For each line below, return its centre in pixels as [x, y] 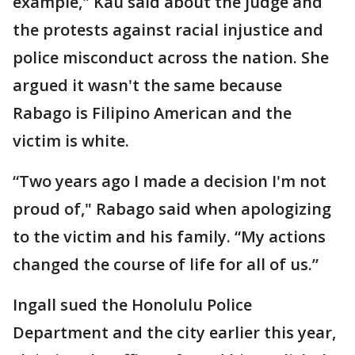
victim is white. [71, 141]
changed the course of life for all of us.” [166, 265]
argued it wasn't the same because [147, 86]
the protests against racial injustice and [168, 30]
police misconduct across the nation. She [171, 58]
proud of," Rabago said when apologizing [172, 209]
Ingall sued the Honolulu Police [132, 305]
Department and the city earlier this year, [174, 333]
